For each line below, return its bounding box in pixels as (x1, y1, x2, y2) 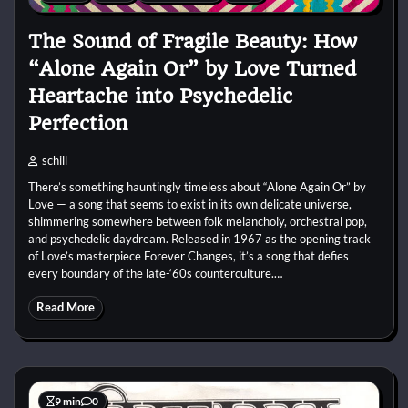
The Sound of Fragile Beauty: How (28, 29, 357, 53)
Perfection (28, 111, 127, 135)
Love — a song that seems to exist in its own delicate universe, (28, 196, 352, 211)
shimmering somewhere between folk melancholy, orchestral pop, (28, 213, 367, 229)
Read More (36, 300, 95, 314)
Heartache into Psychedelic (28, 84, 292, 107)
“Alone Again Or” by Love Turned (28, 56, 356, 80)
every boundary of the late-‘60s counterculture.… (28, 265, 282, 280)
